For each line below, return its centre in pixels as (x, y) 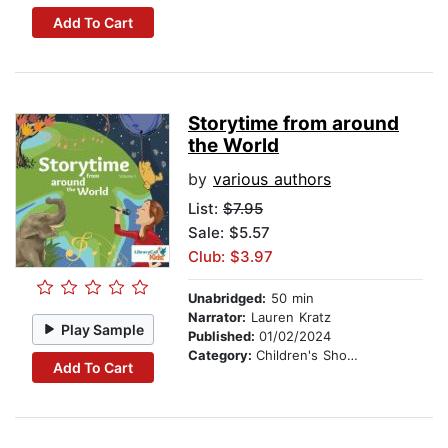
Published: (223, 336)
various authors (272, 179)
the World (233, 146)
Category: (222, 355)
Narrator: (217, 317)
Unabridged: (227, 298)
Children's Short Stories (301, 355)
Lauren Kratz (288, 317)
